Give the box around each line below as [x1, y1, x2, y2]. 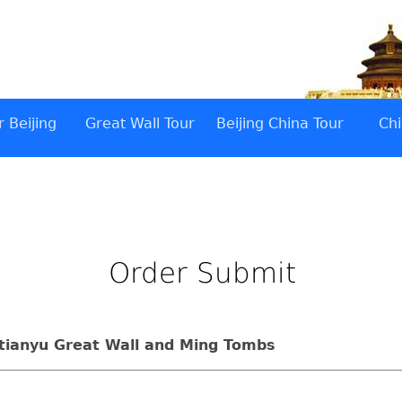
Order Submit [108, 257, 296, 289]
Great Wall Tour [84, 115, 195, 132]
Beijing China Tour [215, 115, 344, 132]
